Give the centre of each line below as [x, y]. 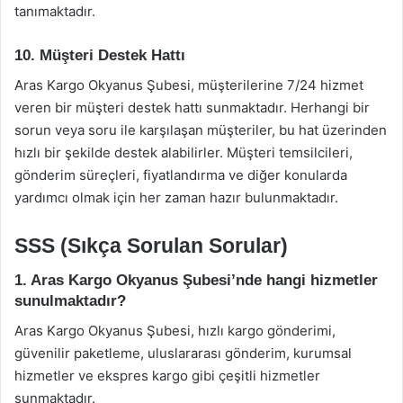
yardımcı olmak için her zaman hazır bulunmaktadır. [176, 197]
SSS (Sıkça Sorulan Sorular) [151, 245]
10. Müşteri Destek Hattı [100, 55]
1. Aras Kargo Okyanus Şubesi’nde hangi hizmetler [196, 280]
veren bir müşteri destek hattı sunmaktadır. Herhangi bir [192, 107]
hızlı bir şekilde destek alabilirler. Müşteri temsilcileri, [184, 152]
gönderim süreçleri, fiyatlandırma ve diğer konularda [181, 175]
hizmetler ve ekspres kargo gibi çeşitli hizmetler [167, 375]
